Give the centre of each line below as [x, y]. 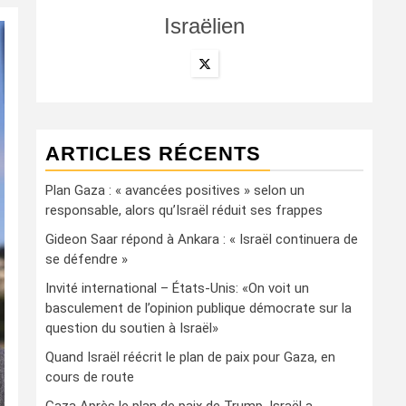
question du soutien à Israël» [132, 328]
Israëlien [204, 26]
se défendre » [87, 259]
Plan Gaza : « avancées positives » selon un [175, 190]
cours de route [90, 377]
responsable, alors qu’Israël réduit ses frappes [184, 210]
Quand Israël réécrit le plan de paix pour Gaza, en [190, 357]
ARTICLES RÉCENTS [153, 154]
